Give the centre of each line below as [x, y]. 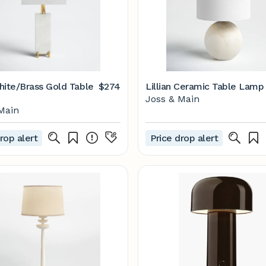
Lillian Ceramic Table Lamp [205, 86]
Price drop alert [184, 138]
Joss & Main [172, 99]
